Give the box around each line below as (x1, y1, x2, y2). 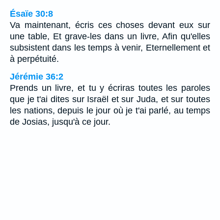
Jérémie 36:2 (10, 72, 63, 82)
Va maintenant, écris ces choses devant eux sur (10, 20, 210, 30)
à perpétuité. (10, 54, 59, 64)
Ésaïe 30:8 (10, 9, 53, 19)
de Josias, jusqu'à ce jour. (10, 117, 110, 127)
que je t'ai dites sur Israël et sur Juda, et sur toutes (10, 94, 210, 105)
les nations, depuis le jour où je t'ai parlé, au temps (10, 106, 210, 116)
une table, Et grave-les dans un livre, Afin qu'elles (10, 31, 210, 42)
